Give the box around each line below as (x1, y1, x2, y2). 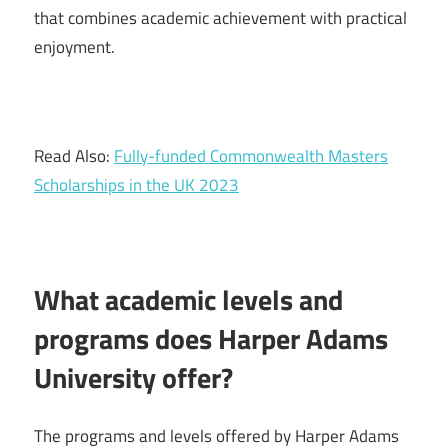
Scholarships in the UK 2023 (34, 171, 239, 198)
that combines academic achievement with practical (34, 4, 407, 31)
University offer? (34, 355, 233, 399)
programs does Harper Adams (34, 316, 388, 360)
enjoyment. (34, 33, 115, 60)
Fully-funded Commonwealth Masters (114, 142, 388, 169)
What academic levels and (34, 277, 343, 321)
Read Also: (34, 142, 114, 169)
